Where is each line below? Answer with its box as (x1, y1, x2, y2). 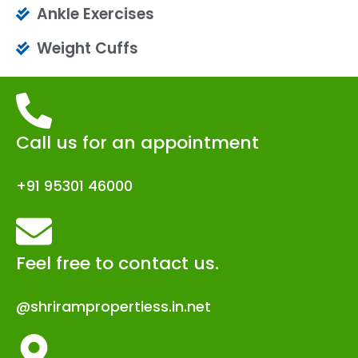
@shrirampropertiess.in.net (16, 296, 211, 316)
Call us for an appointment (16, 129, 259, 155)
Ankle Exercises (37, 2, 155, 25)
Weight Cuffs (37, 37, 139, 59)
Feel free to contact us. (16, 250, 219, 276)
